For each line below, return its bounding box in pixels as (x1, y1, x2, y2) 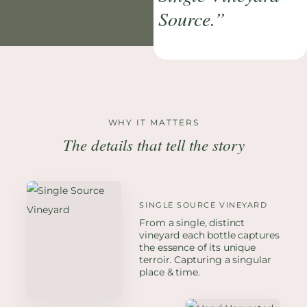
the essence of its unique (139, 241, 256, 254)
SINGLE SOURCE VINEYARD (139, 200, 268, 210)
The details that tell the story (62, 133, 245, 155)
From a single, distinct (139, 217, 245, 230)
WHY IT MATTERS (108, 116, 199, 127)
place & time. (139, 266, 200, 279)
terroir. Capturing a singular (139, 254, 271, 267)
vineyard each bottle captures (139, 229, 280, 242)
